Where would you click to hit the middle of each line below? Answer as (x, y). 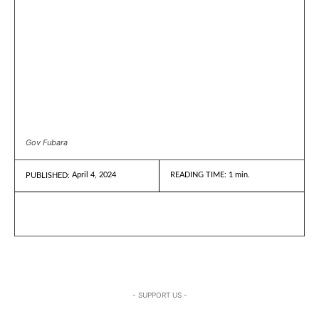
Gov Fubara (47, 142)
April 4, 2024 (94, 174)
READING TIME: (199, 174)
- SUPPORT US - (159, 294)
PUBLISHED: (48, 175)
